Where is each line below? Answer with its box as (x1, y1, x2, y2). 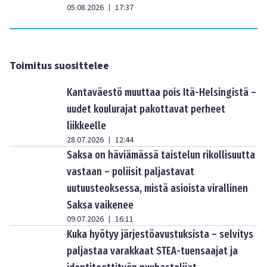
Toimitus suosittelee (10, 58, 109, 73)
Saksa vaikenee (67, 198, 133, 212)
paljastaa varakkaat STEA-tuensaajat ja (67, 244, 238, 257)
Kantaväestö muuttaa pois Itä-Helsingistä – (67, 86, 256, 99)
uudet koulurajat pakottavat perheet (67, 103, 225, 116)
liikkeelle (67, 119, 106, 132)
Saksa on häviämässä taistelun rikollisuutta (67, 148, 255, 162)
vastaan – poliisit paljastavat (67, 165, 194, 178)
